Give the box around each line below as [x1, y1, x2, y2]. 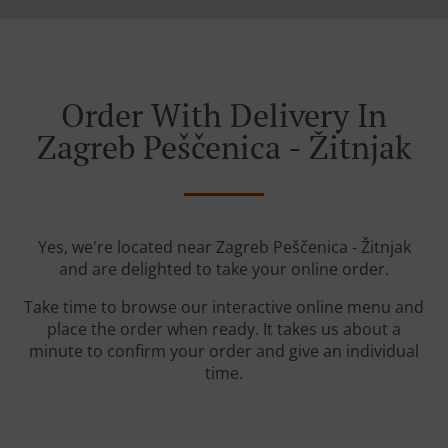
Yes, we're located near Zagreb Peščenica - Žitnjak [37, 236, 411, 259]
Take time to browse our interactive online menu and [24, 296, 424, 319]
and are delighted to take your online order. [59, 258, 389, 281]
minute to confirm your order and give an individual [29, 340, 419, 363]
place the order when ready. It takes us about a [47, 318, 401, 341]
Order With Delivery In [61, 94, 387, 137]
